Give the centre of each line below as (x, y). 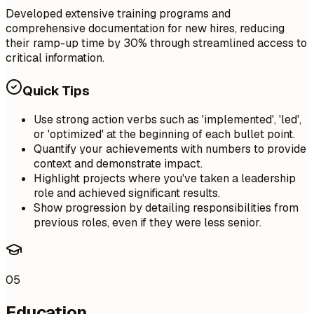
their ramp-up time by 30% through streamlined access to (156, 43)
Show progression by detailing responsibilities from (166, 208)
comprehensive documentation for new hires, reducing (145, 28)
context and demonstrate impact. (118, 164)
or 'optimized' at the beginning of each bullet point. (164, 135)
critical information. (55, 57)
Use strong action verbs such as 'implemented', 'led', (168, 120)
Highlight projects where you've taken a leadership (165, 179)
